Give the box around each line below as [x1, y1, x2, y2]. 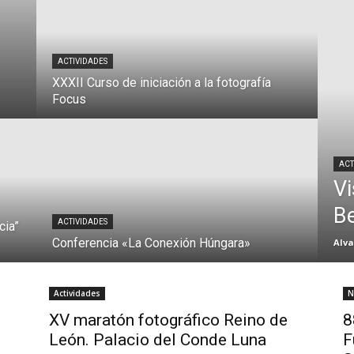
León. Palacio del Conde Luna [49, 330, 266, 349]
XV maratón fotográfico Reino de [49, 310, 288, 330]
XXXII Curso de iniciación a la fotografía [52, 74, 271, 90]
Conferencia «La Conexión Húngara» [52, 235, 250, 250]
